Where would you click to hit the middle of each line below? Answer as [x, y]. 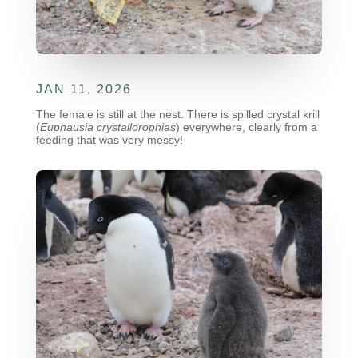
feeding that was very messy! [109, 139]
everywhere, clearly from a [250, 127]
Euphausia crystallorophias [107, 127]
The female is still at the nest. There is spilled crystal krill [177, 114]
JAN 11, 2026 [84, 89]
